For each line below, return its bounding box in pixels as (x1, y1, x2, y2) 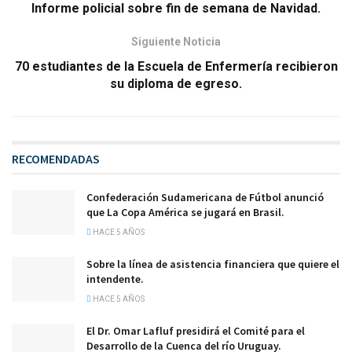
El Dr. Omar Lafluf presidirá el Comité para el (86, 324, 305, 339)
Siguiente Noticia (131, 35, 221, 49)
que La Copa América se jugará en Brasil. (86, 205, 284, 220)
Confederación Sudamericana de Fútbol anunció (86, 190, 324, 205)
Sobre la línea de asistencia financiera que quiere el (86, 257, 339, 272)
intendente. (86, 272, 144, 287)
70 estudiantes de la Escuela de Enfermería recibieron (14, 59, 338, 75)
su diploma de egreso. (110, 76, 242, 92)
